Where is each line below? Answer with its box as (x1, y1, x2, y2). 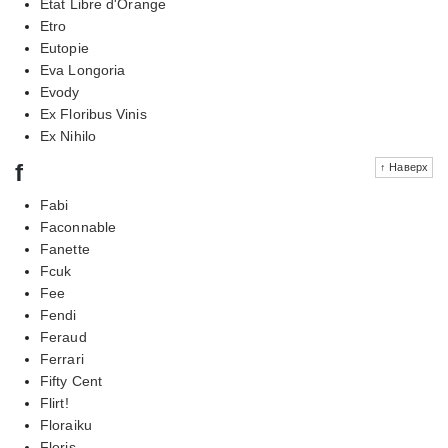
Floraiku (40, 416, 92, 433)
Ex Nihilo (40, 127, 96, 144)
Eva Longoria (40, 61, 126, 78)
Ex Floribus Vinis (40, 105, 147, 122)
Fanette (40, 240, 90, 257)
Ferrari (40, 350, 84, 367)
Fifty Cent (40, 372, 102, 389)
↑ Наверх (380, 160, 428, 173)
